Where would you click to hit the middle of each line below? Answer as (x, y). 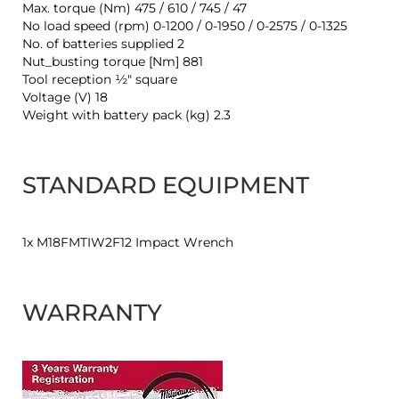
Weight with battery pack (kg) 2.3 (126, 115)
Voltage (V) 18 (65, 98)
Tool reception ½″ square (100, 80)
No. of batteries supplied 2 (103, 44)
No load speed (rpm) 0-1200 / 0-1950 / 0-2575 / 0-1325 (185, 26)
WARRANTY (92, 313)
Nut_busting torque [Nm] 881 (113, 62)
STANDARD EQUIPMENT (166, 186)
